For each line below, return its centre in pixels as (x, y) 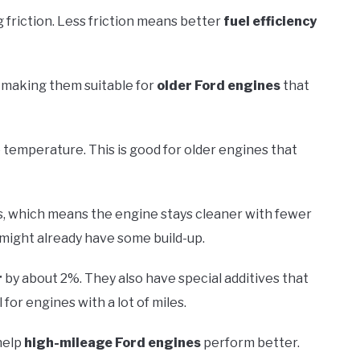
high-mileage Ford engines (112, 342)
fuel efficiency (270, 21)
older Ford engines (219, 85)
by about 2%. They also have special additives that (155, 278)
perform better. (250, 342)
